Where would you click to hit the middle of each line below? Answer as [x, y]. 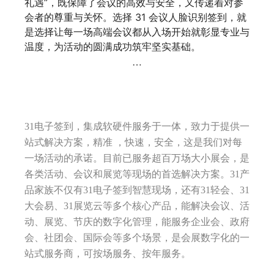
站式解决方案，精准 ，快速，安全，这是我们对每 [133, 143]
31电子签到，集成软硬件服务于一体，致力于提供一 [137, 127]
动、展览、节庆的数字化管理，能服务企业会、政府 [137, 222]
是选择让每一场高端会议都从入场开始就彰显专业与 [137, 32]
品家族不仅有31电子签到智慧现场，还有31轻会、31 [137, 190]
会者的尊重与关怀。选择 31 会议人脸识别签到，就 [135, 17]
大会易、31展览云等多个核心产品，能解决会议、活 [137, 206]
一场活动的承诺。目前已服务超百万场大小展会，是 [137, 158]
